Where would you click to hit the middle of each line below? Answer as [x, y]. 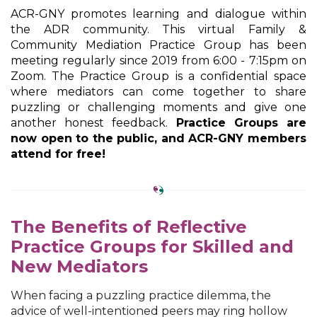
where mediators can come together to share [158, 91]
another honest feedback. [93, 122]
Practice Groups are [241, 122]
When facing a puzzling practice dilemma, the [141, 295]
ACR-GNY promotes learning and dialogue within [158, 13]
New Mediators [79, 266]
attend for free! [58, 154]
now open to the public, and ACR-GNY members [158, 138]
